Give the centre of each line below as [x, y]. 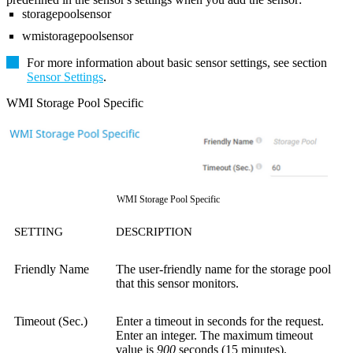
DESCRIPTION [154, 232]
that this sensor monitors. [177, 284]
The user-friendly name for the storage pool [223, 269]
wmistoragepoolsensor [78, 35]
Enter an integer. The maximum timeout [214, 336]
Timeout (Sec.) [51, 321]
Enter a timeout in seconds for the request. [220, 321]
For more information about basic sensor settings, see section [177, 62]
